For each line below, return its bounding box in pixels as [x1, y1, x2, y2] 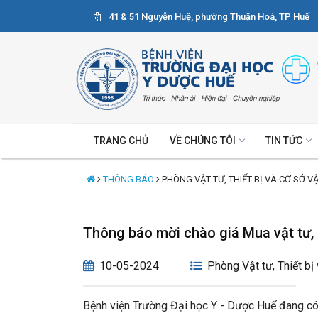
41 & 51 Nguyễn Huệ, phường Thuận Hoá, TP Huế [106, 11, 309, 22]
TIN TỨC [265, 134, 302, 146]
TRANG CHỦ [94, 134, 148, 146]
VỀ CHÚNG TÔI [170, 134, 236, 146]
